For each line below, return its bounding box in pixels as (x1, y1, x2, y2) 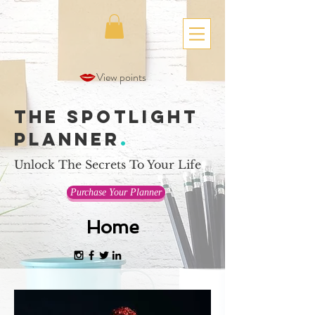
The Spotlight (14, 105, 198, 128)
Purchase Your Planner (70, 186, 162, 198)
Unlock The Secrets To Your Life (14, 157, 201, 172)
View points (96, 69, 146, 86)
